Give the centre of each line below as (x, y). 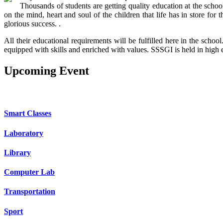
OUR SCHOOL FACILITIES (65, 93)
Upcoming (30, 71)
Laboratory (24, 133)
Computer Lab (29, 172)
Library (17, 152)
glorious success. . (32, 24)
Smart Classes (28, 113)
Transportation (30, 192)
